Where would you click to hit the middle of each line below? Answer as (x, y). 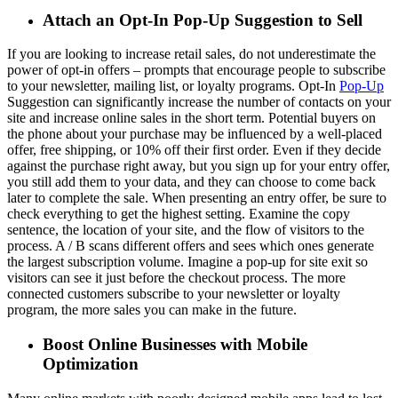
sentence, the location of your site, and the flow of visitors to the (186, 230)
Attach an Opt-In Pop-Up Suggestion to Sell (205, 20)
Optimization (91, 363)
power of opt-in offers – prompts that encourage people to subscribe (196, 70)
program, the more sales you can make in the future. (152, 310)
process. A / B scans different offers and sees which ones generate (191, 246)
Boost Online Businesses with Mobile (175, 344)
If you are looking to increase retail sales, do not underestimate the (191, 54)
